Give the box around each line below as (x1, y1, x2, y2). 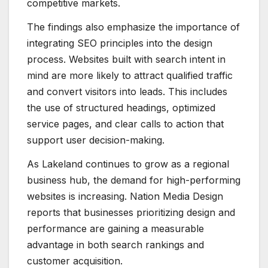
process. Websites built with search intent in (27, 53, 226, 65)
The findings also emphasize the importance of (27, 20, 240, 33)
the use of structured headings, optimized (27, 101, 215, 114)
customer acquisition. (27, 254, 123, 267)
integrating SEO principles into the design (27, 36, 212, 49)
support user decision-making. (27, 133, 165, 146)
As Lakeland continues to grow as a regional (27, 157, 229, 170)
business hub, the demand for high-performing (27, 173, 240, 186)
